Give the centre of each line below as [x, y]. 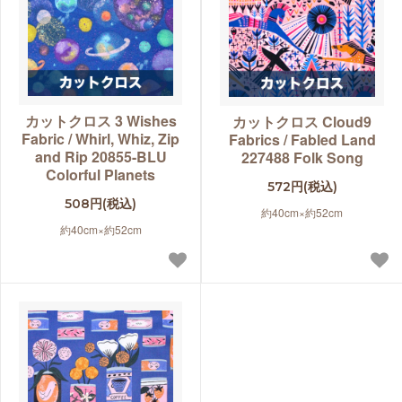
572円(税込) [302, 186]
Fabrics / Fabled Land [302, 139]
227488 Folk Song [302, 157]
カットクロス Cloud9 [302, 121]
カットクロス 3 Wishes [100, 120]
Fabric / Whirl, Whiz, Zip [100, 138]
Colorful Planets [100, 174]
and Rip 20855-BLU [100, 156]
